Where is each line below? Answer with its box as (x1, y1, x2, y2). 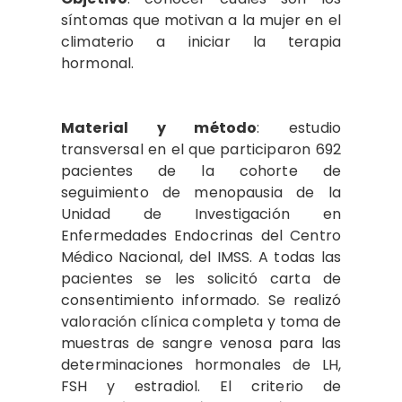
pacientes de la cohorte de (61, 161, 341, 181)
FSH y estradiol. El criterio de (61, 376, 341, 397)
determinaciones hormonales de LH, (61, 354, 341, 375)
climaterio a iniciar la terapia (61, 31, 341, 52)
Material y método (61, 118, 258, 138)
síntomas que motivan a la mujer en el (61, 10, 341, 31)
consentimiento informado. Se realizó (61, 290, 341, 310)
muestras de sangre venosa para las (61, 333, 341, 354)
